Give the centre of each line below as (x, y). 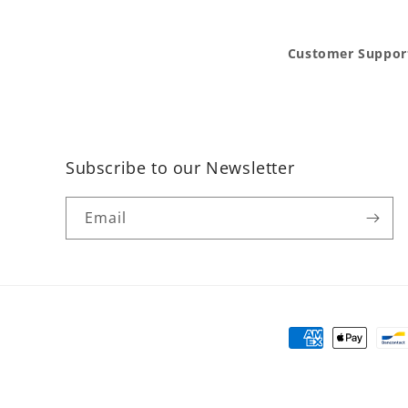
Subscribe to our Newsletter (180, 168)
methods (321, 364)
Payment (321, 339)
